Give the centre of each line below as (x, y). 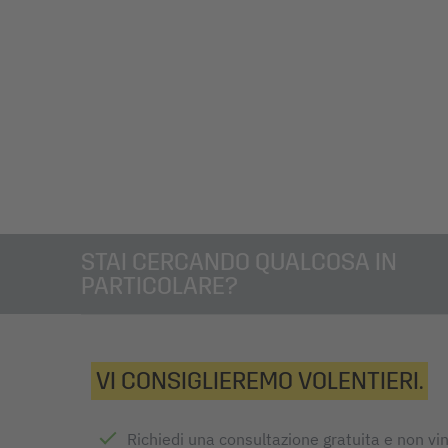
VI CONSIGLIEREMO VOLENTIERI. (259, 381)
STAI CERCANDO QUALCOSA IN (239, 262)
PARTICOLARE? (159, 286)
